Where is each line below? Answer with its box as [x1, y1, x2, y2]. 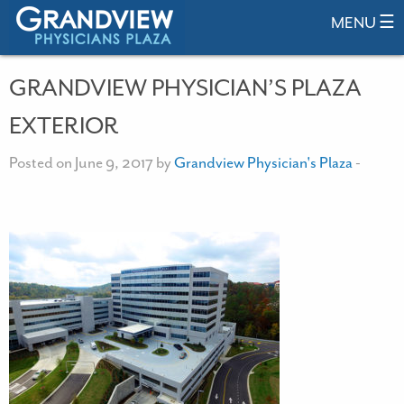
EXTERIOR [9, 111, 119, 141]
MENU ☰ [331, 13, 395, 32]
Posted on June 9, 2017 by [9, 152, 174, 172]
